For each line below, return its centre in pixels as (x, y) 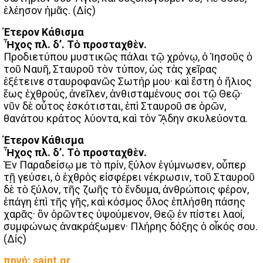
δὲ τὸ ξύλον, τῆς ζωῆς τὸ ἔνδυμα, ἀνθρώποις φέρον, (126, 189)
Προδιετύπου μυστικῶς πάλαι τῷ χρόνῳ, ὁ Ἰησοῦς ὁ (128, 56)
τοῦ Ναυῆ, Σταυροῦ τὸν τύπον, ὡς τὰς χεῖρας (110, 69)
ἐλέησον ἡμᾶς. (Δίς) (50, 10)
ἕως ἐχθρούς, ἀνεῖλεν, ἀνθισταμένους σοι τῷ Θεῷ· (123, 93)
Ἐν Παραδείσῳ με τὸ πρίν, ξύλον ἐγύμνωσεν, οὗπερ (125, 164)
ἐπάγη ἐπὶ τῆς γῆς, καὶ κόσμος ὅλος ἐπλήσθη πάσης (124, 201)
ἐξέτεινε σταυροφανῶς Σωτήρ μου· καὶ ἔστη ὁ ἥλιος (128, 81)
